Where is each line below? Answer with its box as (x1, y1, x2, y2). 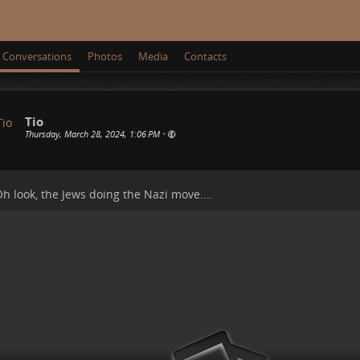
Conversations (2, 49, 72, 63)
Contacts (184, 49, 227, 63)
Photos (88, 49, 122, 63)
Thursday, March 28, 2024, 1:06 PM (24, 128, 160, 140)
